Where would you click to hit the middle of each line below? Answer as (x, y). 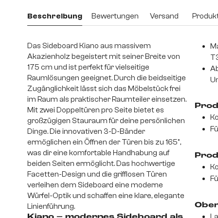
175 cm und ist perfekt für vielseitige (88, 67)
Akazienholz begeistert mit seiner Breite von (104, 57)
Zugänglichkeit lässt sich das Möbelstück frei (104, 89)
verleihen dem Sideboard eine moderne (95, 185)
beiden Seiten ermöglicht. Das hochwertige (101, 164)
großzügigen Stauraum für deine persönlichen (106, 121)
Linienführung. (51, 207)
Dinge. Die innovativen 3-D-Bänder (86, 132)
